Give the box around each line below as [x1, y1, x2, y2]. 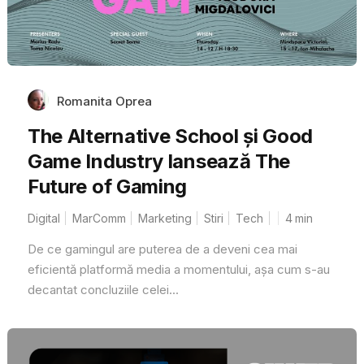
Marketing [137, 210, 192, 225]
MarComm [71, 210, 126, 225]
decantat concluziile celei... [27, 281, 179, 297]
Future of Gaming [27, 174, 188, 198]
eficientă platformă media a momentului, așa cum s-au [27, 261, 330, 277]
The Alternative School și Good [27, 123, 313, 148]
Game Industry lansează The [27, 149, 291, 173]
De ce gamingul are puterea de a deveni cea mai [27, 240, 297, 257]
